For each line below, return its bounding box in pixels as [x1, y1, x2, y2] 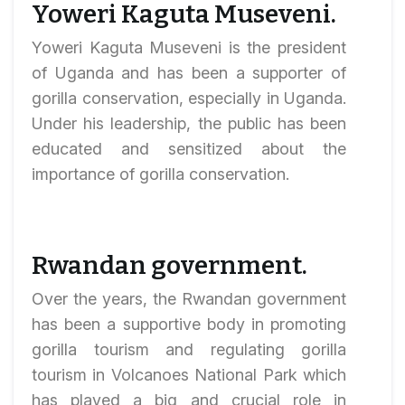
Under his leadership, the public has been [32, 114, 346, 133]
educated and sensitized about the [32, 139, 346, 158]
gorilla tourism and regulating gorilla [32, 340, 346, 359]
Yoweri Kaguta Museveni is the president [32, 38, 346, 57]
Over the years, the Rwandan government [32, 289, 346, 308]
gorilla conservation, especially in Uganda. [32, 89, 346, 108]
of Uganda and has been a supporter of [32, 63, 346, 82]
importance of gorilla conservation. [32, 165, 289, 184]
